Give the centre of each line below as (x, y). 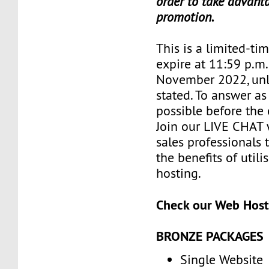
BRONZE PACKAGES (210, 236)
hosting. (179, 173)
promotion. (186, 17)
